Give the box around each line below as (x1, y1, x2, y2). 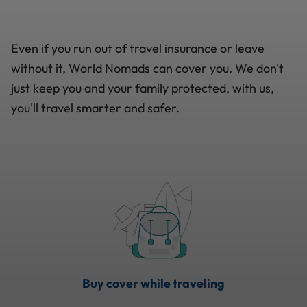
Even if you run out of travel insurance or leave (11, 40, 265, 56)
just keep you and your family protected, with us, (11, 79, 274, 96)
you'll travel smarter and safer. (11, 99, 180, 116)
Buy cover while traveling (82, 275, 225, 291)
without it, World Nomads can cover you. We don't (11, 60, 284, 76)
